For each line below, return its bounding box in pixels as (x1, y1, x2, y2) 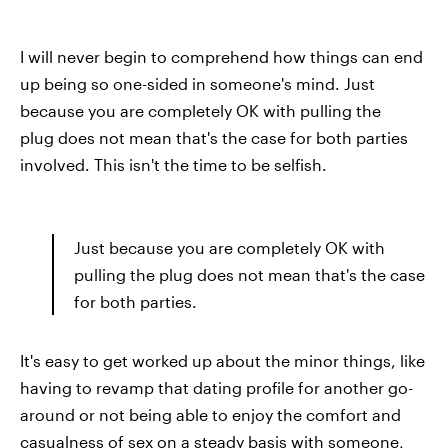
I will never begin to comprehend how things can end (20, 46, 423, 66)
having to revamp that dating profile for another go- (20, 377, 413, 397)
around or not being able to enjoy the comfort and (20, 404, 401, 424)
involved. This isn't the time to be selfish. (20, 154, 327, 174)
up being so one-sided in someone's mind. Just (20, 73, 375, 93)
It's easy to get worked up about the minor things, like (20, 350, 425, 370)
